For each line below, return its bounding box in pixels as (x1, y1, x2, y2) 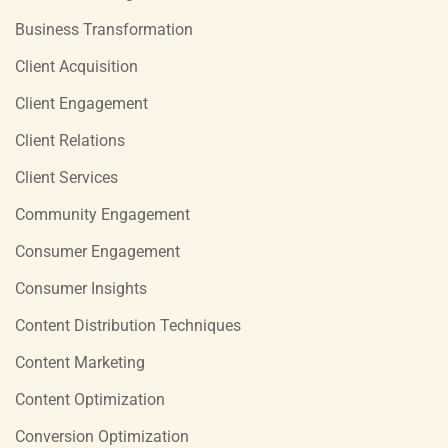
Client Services (15, 167, 118, 187)
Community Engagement (15, 204, 190, 224)
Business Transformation (15, 19, 193, 39)
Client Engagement (15, 93, 148, 113)
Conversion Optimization (15, 426, 189, 446)
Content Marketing (15, 352, 145, 372)
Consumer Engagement (15, 241, 180, 261)
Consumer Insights (15, 278, 147, 298)
